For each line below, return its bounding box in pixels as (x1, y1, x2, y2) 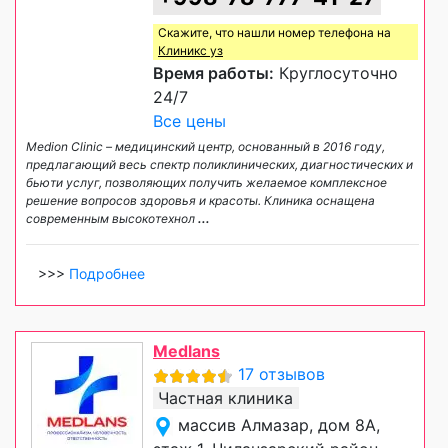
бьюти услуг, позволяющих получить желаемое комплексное (26, 175, 387, 191)
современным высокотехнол (26, 211, 198, 227)
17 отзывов (238, 364, 325, 385)
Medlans (153, 341, 220, 362)
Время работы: (153, 63, 274, 84)
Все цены (153, 111, 226, 132)
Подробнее (69, 265, 145, 283)
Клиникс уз (158, 43, 223, 59)
